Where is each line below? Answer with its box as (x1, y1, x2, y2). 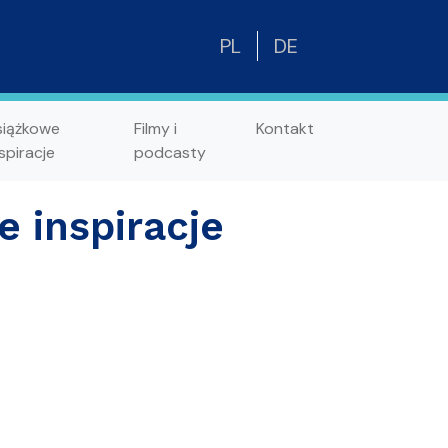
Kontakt (256, 117, 314, 139)
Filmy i (133, 117, 177, 139)
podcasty (133, 141, 206, 163)
